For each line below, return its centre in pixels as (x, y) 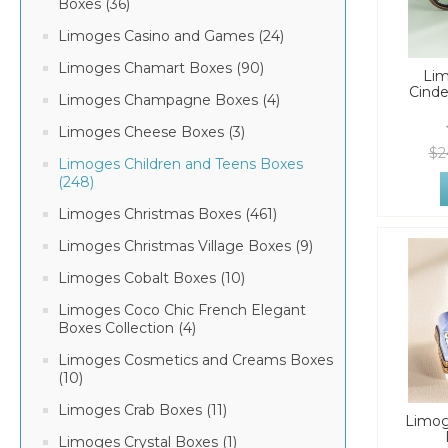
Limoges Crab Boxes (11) (142, 410)
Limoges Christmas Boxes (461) (167, 214)
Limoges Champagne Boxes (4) (169, 100)
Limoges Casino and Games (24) (171, 36)
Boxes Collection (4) (127, 328)
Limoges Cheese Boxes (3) (151, 132)
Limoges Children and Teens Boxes (180, 164)
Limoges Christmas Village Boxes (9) (185, 246)
